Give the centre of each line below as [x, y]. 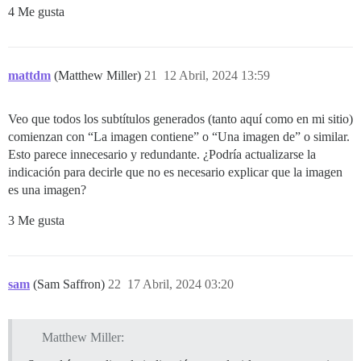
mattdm [29, 75]
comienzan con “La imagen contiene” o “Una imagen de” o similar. [179, 136]
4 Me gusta [36, 11]
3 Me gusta [36, 220]
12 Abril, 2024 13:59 [217, 75]
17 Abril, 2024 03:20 [180, 284]
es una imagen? [47, 189]
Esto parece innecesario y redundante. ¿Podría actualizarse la [162, 154]
